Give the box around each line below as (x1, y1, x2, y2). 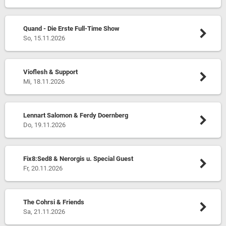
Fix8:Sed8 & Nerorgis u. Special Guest (23, 155, 133, 162)
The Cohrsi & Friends (23, 198, 84, 206)
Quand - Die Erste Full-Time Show (23, 25, 120, 32)
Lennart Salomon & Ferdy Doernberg (23, 111, 128, 119)
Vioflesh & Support (23, 68, 78, 76)
